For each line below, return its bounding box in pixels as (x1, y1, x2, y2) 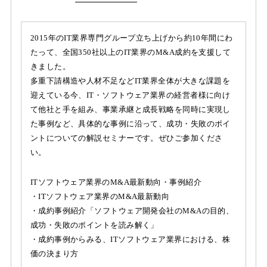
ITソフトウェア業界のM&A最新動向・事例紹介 (30, 177, 202, 187)
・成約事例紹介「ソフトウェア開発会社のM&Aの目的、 (30, 206, 234, 215)
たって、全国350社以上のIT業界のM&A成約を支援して (30, 47, 231, 57)
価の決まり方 (30, 249, 79, 258)
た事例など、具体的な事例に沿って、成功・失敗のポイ (30, 119, 231, 128)
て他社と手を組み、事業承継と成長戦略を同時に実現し (30, 104, 231, 114)
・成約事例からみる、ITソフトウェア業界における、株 (30, 234, 231, 244)
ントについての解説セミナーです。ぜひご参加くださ (30, 133, 223, 142)
